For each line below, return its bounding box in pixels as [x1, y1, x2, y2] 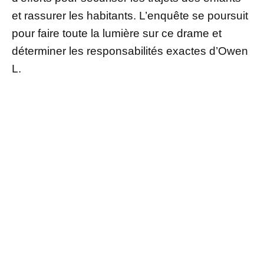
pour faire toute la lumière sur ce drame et [12, 27, 222, 39]
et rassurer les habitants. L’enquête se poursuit [12, 9, 248, 22]
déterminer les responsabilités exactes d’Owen [12, 44, 248, 57]
